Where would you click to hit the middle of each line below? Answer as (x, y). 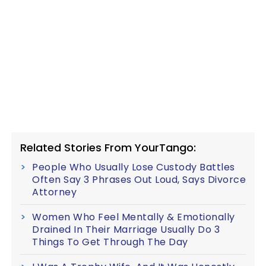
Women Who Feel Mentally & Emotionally (134, 217)
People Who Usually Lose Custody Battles (134, 167)
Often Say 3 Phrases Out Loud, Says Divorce (139, 179)
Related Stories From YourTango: (108, 147)
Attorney (54, 192)
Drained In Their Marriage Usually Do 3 (126, 229)
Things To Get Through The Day (110, 242)
